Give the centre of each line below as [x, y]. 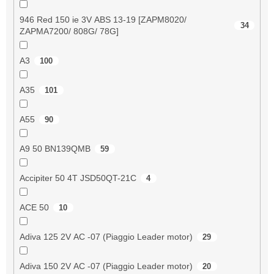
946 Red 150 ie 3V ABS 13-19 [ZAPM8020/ [103, 19]
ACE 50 [34, 207]
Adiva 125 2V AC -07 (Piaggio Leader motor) [106, 236]
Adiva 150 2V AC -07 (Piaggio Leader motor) [106, 266]
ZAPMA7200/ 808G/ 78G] [69, 31]
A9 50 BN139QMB [55, 148]
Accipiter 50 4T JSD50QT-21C [78, 178]
